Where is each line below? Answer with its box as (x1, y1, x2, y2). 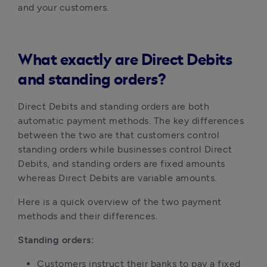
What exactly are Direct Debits (18, 52, 232, 68)
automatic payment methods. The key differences (18, 115, 244, 126)
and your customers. (18, 2, 109, 13)
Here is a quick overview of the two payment (18, 196, 222, 207)
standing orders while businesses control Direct (18, 144, 232, 155)
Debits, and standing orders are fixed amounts (18, 158, 225, 169)
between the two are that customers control (18, 129, 219, 141)
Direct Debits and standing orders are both (18, 101, 209, 112)
